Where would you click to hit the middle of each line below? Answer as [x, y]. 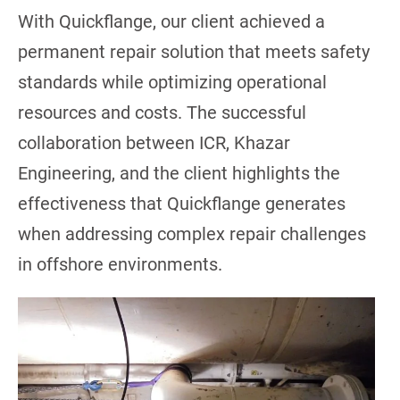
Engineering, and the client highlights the [179, 173]
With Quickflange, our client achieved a [171, 21]
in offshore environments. [120, 264]
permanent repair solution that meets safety [194, 51]
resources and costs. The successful [162, 112]
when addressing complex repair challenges [192, 233]
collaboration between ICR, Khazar [154, 142]
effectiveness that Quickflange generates [182, 203]
